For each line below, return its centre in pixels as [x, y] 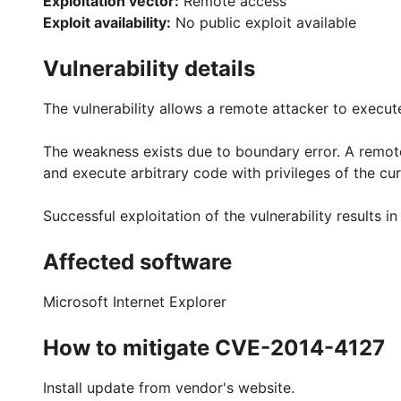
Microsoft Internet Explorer [135, 302]
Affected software [137, 262]
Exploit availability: [107, 22]
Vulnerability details [149, 68]
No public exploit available [264, 22]
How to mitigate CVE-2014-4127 [214, 348]
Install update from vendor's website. [169, 388]
